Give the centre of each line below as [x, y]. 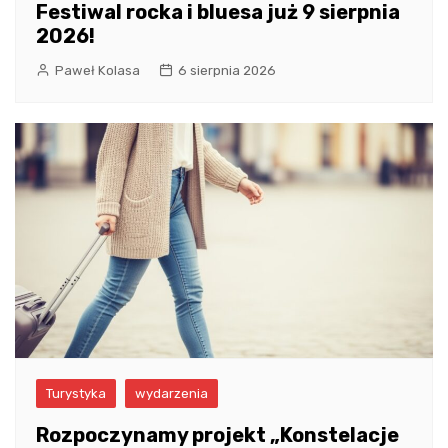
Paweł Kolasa [97, 71]
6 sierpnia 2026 [227, 71]
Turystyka [76, 394]
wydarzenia [171, 394]
